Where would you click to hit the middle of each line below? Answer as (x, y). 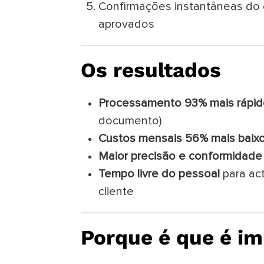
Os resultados (151, 70)
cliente (116, 192)
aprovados (126, 24)
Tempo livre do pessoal (159, 174)
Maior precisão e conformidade (180, 156)
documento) (130, 121)
